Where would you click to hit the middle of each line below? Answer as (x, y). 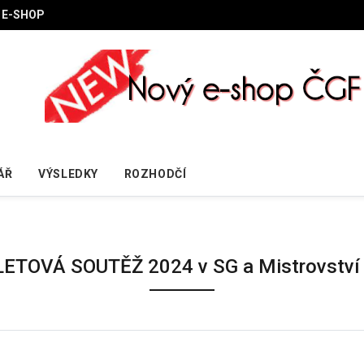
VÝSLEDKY (68, 173)
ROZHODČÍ (155, 173)
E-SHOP (23, 15)
